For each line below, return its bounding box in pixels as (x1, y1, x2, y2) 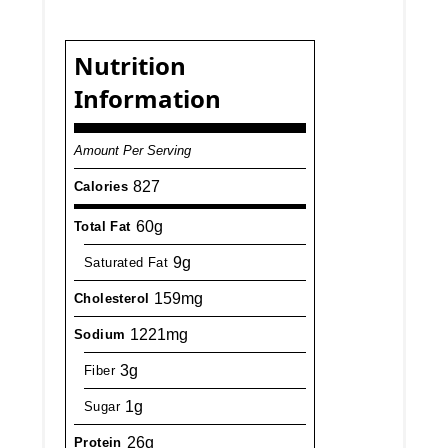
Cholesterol (74, 291, 150, 307)
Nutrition (74, 49, 187, 83)
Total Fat (74, 219, 131, 235)
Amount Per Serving (74, 143, 192, 159)
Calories (74, 179, 129, 195)
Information (74, 82, 222, 116)
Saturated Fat (84, 255, 169, 271)
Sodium (74, 327, 126, 343)
